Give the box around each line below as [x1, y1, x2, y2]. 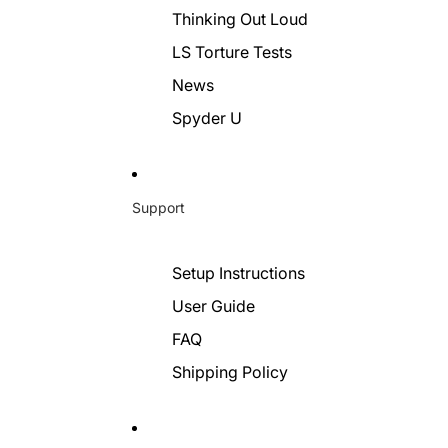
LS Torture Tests [172, 42, 292, 62]
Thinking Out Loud [172, 9, 308, 29]
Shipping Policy [172, 362, 288, 382]
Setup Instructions [172, 263, 305, 283]
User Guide [172, 296, 255, 316]
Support [132, 198, 185, 216]
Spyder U [172, 108, 242, 128]
